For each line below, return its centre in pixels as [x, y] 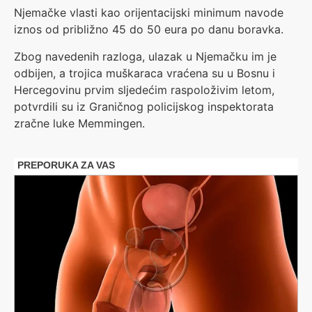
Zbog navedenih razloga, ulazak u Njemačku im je [145, 56]
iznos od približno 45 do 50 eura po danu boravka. [149, 30]
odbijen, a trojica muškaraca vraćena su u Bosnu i [145, 73]
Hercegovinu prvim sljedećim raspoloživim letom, [144, 89]
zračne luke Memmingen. [79, 123]
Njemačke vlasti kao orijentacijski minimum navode [149, 13]
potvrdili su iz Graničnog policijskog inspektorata [144, 106]
